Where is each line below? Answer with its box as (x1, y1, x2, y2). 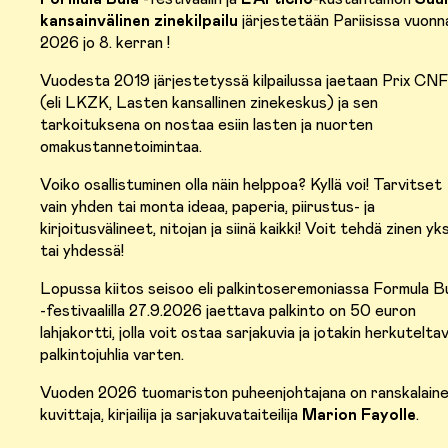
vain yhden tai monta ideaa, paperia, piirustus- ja (40, 199, 375, 216)
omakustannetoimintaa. (40, 139, 202, 156)
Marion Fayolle (302, 407, 416, 424)
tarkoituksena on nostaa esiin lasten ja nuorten (40, 117, 373, 134)
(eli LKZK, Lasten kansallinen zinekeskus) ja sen (40, 95, 378, 112)
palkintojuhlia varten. (40, 347, 184, 364)
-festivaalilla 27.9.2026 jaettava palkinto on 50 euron (40, 303, 416, 320)
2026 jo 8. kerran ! (40, 35, 170, 52)
